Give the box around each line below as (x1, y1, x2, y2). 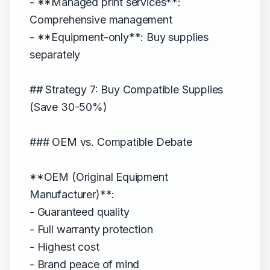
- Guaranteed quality (30, 206, 130, 218)
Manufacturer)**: (30, 188, 115, 201)
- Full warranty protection (30, 223, 153, 236)
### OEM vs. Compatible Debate (30, 136, 192, 148)
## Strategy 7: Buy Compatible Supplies (30, 83, 224, 96)
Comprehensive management (30, 13, 172, 26)
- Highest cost (30, 240, 99, 253)
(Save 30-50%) (30, 101, 107, 113)
